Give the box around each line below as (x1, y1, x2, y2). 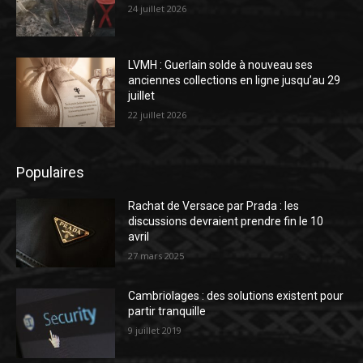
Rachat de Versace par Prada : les (128, 199, 300, 212)
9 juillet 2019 (128, 324, 182, 337)
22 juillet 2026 (128, 109, 187, 122)
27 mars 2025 (128, 249, 185, 262)
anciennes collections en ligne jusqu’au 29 (128, 74, 341, 88)
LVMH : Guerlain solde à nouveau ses (128, 58, 314, 72)
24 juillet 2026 (128, 2, 187, 15)
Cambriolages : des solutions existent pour (128, 289, 344, 303)
